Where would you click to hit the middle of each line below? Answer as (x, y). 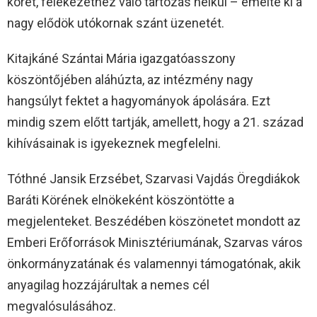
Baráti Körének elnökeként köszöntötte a (121, 200)
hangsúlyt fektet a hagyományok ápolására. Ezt (139, 101)
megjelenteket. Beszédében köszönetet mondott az (154, 221)
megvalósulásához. (62, 306)
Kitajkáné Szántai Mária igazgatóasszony (121, 59)
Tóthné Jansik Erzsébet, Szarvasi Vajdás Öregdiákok (154, 179)
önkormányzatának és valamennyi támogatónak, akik (154, 264)
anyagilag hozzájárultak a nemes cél (108, 285)
